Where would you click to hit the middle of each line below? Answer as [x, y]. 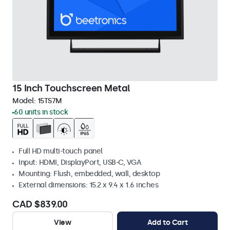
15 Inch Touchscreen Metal [71, 88]
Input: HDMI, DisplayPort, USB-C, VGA [80, 162]
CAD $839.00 [40, 204]
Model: [25, 101]
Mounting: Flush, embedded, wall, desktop [89, 174]
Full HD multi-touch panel [61, 151]
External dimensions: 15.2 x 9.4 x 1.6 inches [88, 185]
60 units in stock [41, 112]
